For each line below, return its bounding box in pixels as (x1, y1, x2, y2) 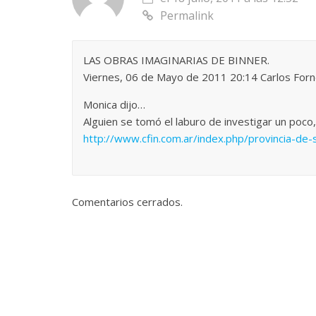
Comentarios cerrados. (72, 195, 183, 209)
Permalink (160, 8, 214, 24)
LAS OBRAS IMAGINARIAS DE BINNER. (83, 53, 269, 68)
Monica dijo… (83, 97, 145, 112)
